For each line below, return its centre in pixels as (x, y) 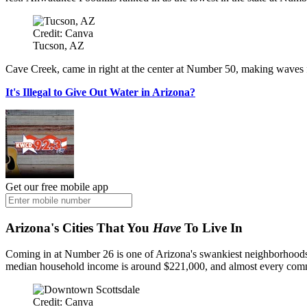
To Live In (213, 228)
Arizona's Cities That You (79, 228)
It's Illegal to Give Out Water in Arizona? (100, 92)
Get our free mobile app (57, 186)
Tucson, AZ (59, 45)
